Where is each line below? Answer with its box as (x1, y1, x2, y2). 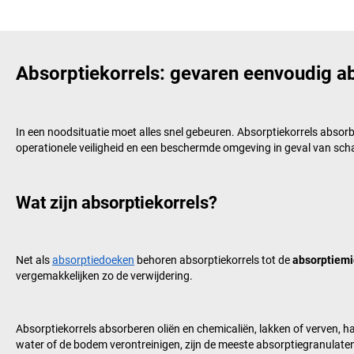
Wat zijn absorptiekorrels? (16, 193, 217, 213)
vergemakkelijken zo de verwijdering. (16, 269, 193, 283)
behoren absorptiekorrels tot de (134, 254, 292, 267)
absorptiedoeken (52, 254, 134, 267)
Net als (16, 254, 52, 267)
